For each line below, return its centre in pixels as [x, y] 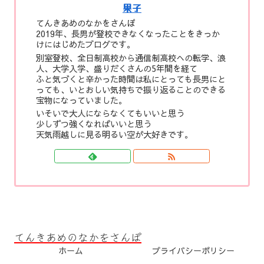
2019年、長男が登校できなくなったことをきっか [128, 34]
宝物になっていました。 [82, 100]
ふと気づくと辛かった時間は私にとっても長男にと [131, 79]
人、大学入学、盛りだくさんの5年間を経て [117, 68]
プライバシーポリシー [193, 250]
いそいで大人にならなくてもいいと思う [110, 113]
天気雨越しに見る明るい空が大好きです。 [115, 134]
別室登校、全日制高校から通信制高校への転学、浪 [131, 57]
